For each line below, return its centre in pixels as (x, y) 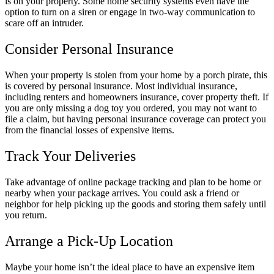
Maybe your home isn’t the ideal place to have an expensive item (130, 267)
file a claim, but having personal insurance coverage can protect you (135, 119)
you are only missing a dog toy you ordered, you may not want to (131, 108)
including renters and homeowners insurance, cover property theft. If (137, 97)
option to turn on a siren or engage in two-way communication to (130, 12)
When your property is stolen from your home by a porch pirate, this (136, 75)
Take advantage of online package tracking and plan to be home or (133, 182)
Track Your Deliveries (70, 156)
